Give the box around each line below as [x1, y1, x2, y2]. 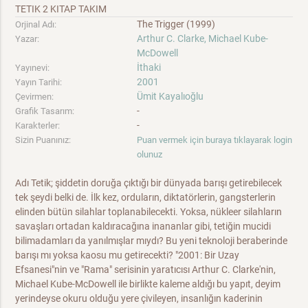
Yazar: [15, 34, 40, 44]
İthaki [137, 62, 162, 73]
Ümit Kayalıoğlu [137, 91, 204, 102]
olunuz [137, 149, 163, 159]
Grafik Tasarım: [15, 106, 75, 116]
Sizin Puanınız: [15, 135, 71, 145]
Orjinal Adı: [15, 19, 57, 30]
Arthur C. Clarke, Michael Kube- [137, 33, 269, 44]
